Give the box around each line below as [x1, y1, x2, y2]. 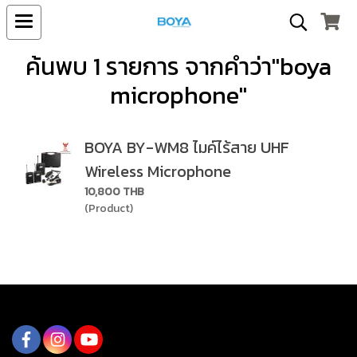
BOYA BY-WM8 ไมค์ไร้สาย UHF [84, 135, 289, 159]
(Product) [84, 200, 133, 217]
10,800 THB [84, 183, 144, 200]
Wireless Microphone [84, 159, 231, 183]
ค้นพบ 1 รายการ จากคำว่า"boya [25, 49, 331, 84]
